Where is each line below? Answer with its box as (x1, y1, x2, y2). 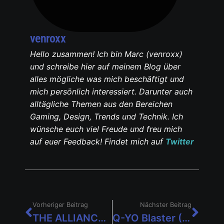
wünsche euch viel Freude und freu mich (30, 123, 182, 134)
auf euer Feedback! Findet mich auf (30, 136, 165, 146)
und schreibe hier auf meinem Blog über (30, 61, 180, 71)
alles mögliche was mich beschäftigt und (30, 73, 184, 84)
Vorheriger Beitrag (32, 200, 88, 208)
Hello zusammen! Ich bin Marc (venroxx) (30, 48, 182, 59)
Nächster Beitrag (140, 200, 191, 208)
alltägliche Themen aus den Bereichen (30, 98, 172, 109)
